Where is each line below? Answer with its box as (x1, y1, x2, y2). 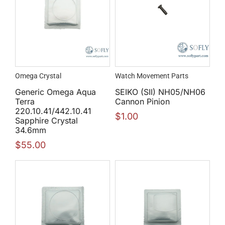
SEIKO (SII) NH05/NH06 (115, 87, 205, 97)
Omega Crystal (15, 71, 61, 80)
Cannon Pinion (115, 96, 170, 107)
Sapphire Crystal (15, 116, 78, 126)
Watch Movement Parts (115, 71, 188, 80)
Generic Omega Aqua (15, 87, 96, 97)
